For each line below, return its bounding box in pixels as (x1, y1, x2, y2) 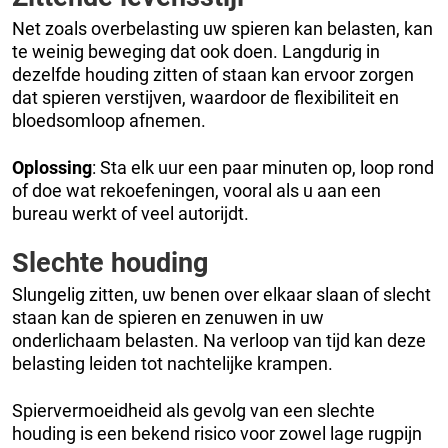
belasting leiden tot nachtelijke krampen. (12, 352, 333, 374)
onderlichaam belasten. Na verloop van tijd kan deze (12, 329, 426, 351)
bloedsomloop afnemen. (12, 109, 206, 131)
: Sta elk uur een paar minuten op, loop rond (92, 156, 434, 178)
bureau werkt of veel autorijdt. (12, 202, 249, 224)
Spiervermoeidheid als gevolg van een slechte (12, 399, 375, 421)
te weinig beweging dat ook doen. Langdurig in (12, 40, 380, 62)
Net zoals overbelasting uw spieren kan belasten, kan (12, 17, 433, 39)
